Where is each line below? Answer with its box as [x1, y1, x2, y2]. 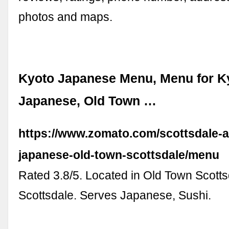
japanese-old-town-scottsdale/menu [18, 148, 220, 162]
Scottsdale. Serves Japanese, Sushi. [18, 188, 212, 202]
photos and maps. [18, 10, 113, 24]
